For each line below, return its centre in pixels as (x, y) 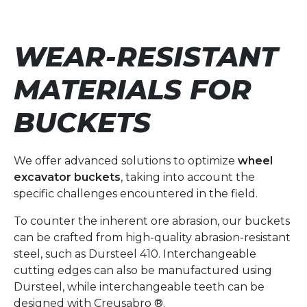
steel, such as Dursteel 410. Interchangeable (135, 254)
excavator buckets (67, 177)
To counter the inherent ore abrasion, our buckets (152, 221)
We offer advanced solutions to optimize (126, 160)
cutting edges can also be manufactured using (143, 270)
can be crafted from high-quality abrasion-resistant (152, 237)
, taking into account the (188, 177)
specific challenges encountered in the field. (136, 193)
